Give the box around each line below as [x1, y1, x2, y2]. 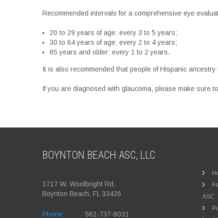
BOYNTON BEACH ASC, [42, 149, 140, 161]
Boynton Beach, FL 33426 [42, 190, 121, 198]
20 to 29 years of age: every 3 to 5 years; [50, 29, 177, 36]
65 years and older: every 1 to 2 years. [50, 48, 170, 56]
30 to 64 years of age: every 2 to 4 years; [50, 38, 177, 46]
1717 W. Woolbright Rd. [42, 180, 115, 188]
